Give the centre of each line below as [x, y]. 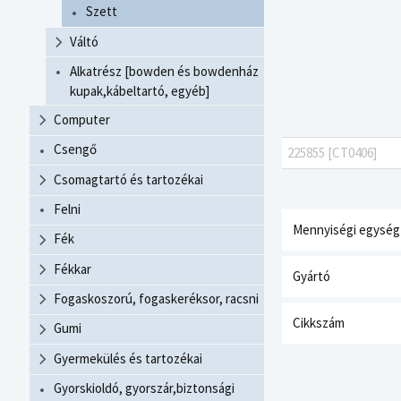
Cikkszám [319, 322]
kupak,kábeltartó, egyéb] [140, 90]
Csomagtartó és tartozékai [128, 179]
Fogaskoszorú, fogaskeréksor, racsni [156, 299]
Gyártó [311, 276]
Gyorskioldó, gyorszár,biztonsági [144, 388]
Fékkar [73, 269]
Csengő [75, 149]
